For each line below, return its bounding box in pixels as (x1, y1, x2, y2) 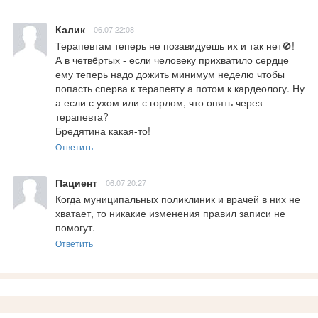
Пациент (55, 175, 97, 190)
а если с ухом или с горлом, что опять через (55, 94, 262, 109)
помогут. (55, 219, 95, 234)
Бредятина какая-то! (55, 123, 150, 138)
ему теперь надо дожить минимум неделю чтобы (55, 66, 285, 81)
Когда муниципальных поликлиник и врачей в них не (55, 191, 300, 206)
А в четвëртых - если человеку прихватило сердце (55, 52, 289, 67)
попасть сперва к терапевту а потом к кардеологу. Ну (55, 80, 305, 95)
